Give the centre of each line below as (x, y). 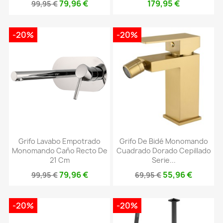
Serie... (164, 160)
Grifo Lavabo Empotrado (59, 141)
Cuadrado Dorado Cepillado (164, 150)
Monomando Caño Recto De (59, 150)
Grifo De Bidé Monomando (164, 141)
